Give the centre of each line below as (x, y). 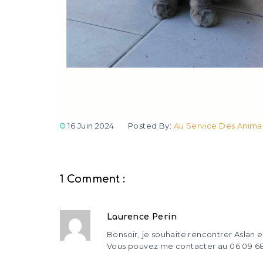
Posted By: (151, 125)
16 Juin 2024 (91, 125)
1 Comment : (93, 179)
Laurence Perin (142, 217)
